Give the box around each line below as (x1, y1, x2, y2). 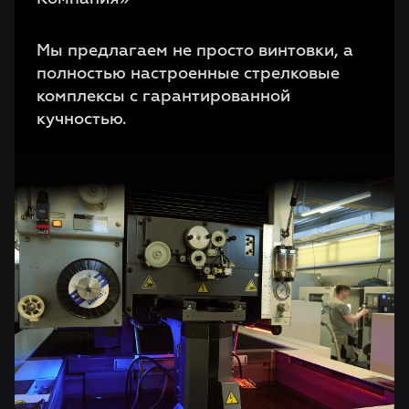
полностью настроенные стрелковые (37, 66, 340, 83)
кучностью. (37, 111, 127, 129)
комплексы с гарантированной (37, 89, 290, 106)
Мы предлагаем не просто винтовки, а (37, 43, 353, 60)
